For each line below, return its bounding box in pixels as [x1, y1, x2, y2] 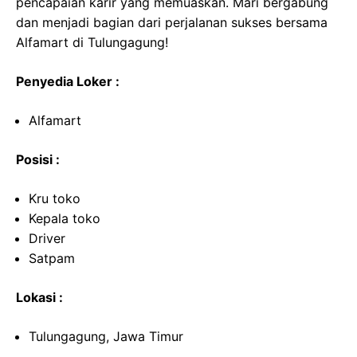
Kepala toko [29, 210, 100, 227]
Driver [29, 230, 65, 247]
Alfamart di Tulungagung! [16, 34, 168, 51]
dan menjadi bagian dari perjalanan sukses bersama [16, 14, 328, 31]
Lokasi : [16, 289, 63, 306]
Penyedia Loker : [16, 73, 120, 90]
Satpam [29, 250, 75, 267]
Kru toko [29, 190, 80, 207]
